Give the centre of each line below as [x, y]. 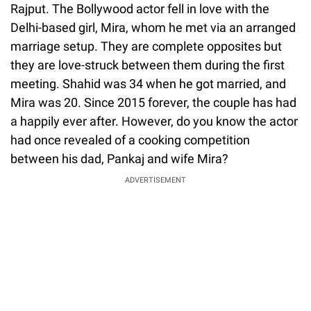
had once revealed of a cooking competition [130, 140]
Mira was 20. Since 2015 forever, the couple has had [153, 102]
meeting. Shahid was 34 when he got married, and [148, 83]
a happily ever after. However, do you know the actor [154, 121]
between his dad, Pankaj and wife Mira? [119, 158]
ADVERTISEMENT [155, 180]
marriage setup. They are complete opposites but [146, 46]
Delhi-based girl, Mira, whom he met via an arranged [153, 27]
